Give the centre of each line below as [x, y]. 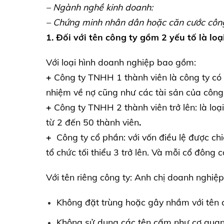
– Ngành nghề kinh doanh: [99, 7]
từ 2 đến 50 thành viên [92, 122]
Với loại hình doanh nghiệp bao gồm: [121, 62]
